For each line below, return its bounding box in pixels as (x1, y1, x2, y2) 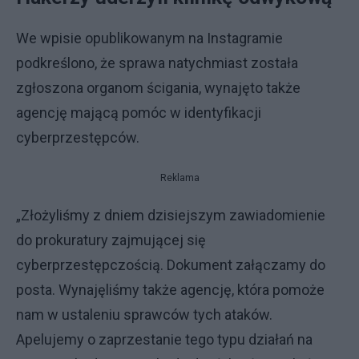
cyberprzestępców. (16, 129, 143, 146)
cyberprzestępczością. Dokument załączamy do (16, 256, 325, 273)
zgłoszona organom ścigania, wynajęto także (16, 79, 301, 96)
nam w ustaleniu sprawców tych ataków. (16, 306, 272, 323)
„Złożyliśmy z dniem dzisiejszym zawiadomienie (16, 207, 325, 224)
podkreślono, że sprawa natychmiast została (16, 54, 298, 71)
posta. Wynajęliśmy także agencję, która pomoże (16, 281, 325, 298)
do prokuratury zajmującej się (16, 232, 206, 248)
